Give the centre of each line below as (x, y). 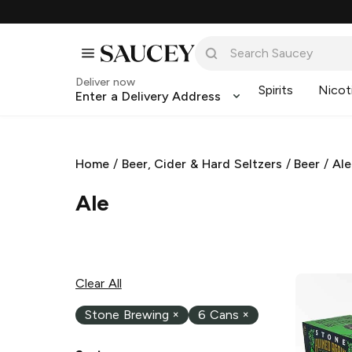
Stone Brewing (127, 315)
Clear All (99, 283)
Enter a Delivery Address (148, 96)
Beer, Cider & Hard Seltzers (202, 164)
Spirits (276, 90)
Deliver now (105, 82)
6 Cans (218, 315)
